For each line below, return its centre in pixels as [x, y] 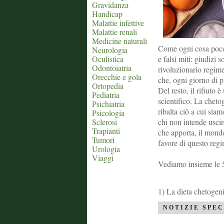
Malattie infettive [118, 23]
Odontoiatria [112, 68]
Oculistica [108, 59]
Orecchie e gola [117, 77]
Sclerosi [104, 122]
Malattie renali [114, 32]
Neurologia [110, 50]
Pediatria [106, 95]
